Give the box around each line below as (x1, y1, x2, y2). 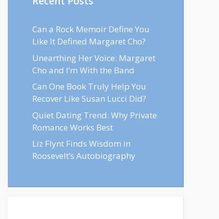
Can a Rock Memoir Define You (32, 23, 150, 35)
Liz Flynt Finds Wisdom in (32, 138, 131, 149)
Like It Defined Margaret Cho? (32, 36, 146, 47)
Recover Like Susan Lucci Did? (32, 93, 146, 104)
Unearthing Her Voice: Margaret (32, 52, 155, 64)
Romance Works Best (32, 121, 113, 133)
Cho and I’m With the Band (32, 64, 134, 76)
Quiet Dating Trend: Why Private (32, 109, 157, 121)
